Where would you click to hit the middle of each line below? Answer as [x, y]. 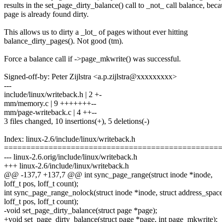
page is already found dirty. [46, 14]
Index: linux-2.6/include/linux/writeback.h [70, 139]
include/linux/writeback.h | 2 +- [53, 95]
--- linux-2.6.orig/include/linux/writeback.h [71, 157]
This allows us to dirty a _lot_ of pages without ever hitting [96, 32]
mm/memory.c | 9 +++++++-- [50, 104]
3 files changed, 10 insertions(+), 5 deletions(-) [77, 121]
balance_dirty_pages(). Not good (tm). [64, 41]
